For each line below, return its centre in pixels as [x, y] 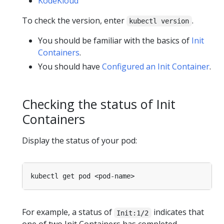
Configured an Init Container [156, 67]
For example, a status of [68, 212]
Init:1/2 [133, 213]
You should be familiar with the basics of [115, 41]
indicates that [177, 212]
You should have [70, 67]
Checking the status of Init [99, 104]
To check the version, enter [74, 21]
